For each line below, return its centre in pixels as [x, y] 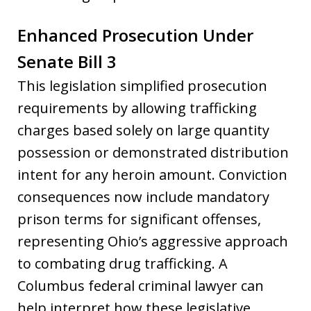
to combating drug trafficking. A [123, 263]
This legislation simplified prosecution [142, 85]
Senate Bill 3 [67, 61]
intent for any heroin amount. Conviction [152, 174]
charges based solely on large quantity [143, 130]
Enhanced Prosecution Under [135, 35]
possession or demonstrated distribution [153, 152]
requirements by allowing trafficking [137, 108]
